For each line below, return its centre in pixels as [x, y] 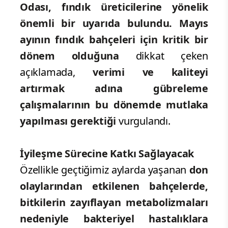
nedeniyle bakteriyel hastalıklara [114, 219]
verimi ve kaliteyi [150, 72]
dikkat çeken [164, 56]
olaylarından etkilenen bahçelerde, [114, 186]
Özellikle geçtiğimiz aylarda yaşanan [105, 170]
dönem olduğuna [69, 56]
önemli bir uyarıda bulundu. [96, 23]
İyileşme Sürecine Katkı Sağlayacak [107, 154]
